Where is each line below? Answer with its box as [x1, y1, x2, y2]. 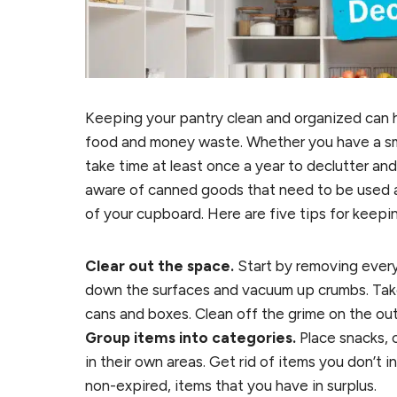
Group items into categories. [85, 329, 296, 347]
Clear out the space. [85, 257, 234, 276]
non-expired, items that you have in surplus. [85, 377, 377, 395]
